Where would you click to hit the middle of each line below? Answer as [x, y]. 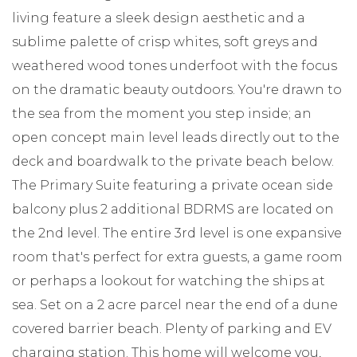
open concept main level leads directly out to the [176, 137]
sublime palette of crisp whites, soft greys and [165, 41]
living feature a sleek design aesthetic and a [159, 18]
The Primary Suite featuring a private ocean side [173, 185]
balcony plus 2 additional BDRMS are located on [173, 209]
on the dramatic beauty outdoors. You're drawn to [177, 89]
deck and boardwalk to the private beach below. [173, 161]
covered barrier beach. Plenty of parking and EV [172, 328]
